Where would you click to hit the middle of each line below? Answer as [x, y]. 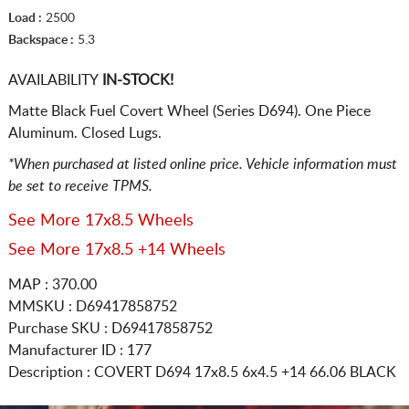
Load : [25, 18]
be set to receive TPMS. [80, 186]
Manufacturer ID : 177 [79, 350]
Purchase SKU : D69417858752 [110, 328]
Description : [51, 372]
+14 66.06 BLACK [338, 372]
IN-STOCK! [136, 80]
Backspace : [41, 40]
